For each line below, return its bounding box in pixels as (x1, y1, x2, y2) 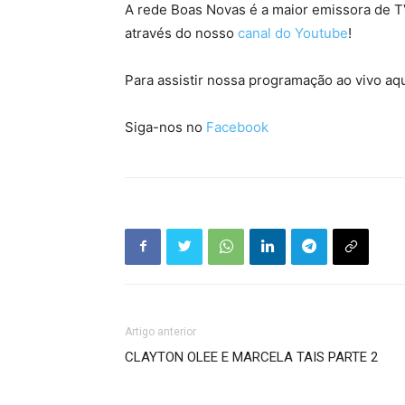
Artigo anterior (125, 325, 196, 338)
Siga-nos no (125, 118, 206, 136)
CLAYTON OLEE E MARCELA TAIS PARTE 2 (125, 348, 378, 365)
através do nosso (125, 24, 238, 42)
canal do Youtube (238, 24, 348, 42)
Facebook (206, 118, 268, 136)
